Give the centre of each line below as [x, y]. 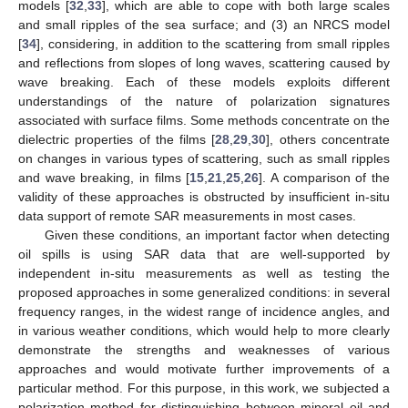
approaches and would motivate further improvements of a [204, 368]
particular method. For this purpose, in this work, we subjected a [204, 388]
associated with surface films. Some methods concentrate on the [204, 120]
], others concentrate [328, 139]
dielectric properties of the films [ [117, 139]
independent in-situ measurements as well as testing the [204, 273]
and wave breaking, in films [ [104, 177]
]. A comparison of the [325, 177]
